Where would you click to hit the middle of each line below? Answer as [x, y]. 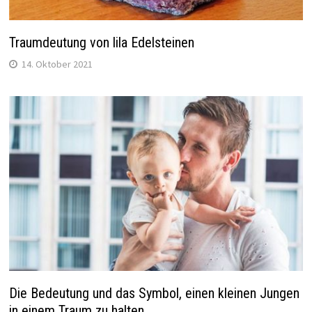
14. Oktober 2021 [57, 64]
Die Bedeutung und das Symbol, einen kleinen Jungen [154, 294]
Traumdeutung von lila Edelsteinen [101, 42]
